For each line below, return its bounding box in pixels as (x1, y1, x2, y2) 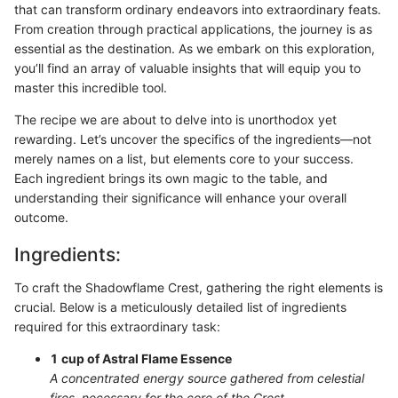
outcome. (14, 209, 68, 225)
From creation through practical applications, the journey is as (14, 20, 372, 36)
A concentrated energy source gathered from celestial (50, 370, 364, 386)
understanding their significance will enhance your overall (14, 189, 346, 205)
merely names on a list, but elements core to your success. (14, 150, 354, 166)
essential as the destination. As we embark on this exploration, (14, 40, 375, 56)
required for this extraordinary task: (14, 319, 220, 334)
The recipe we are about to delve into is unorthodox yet (14, 111, 337, 127)
